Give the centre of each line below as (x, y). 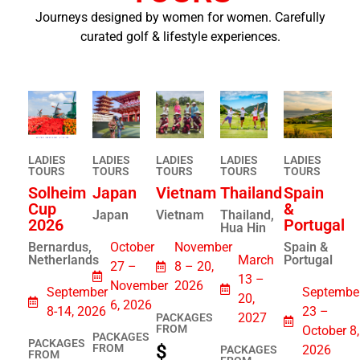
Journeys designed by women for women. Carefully (180, 18)
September (77, 292)
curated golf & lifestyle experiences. (180, 37)
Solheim (57, 193)
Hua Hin (243, 228)
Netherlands (63, 260)
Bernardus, (60, 247)
